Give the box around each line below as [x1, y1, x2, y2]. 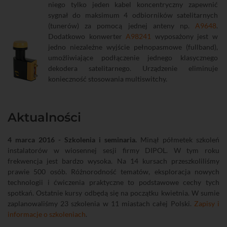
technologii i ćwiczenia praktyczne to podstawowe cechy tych [8, 178, 219, 186]
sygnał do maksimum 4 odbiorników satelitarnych [48, 11, 218, 19]
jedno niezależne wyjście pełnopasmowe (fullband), [48, 43, 218, 51]
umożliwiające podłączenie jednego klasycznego [48, 53, 218, 62]
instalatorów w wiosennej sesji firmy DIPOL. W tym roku [8, 146, 219, 155]
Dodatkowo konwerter [48, 32, 126, 41]
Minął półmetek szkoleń [137, 135, 219, 144]
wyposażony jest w [151, 32, 218, 41]
